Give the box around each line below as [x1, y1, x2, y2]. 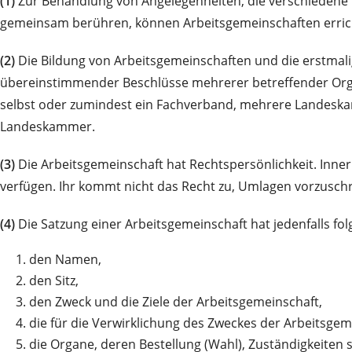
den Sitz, [29, 271, 79, 289]
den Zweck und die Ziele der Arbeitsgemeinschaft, [29, 292, 322, 310]
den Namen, [29, 250, 101, 268]
